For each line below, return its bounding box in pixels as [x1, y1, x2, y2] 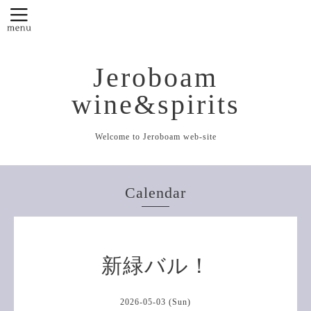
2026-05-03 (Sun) [120, 296, 191, 307]
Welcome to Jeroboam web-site [94, 131, 217, 142]
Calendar [125, 183, 186, 201]
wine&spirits [71, 89, 240, 120]
